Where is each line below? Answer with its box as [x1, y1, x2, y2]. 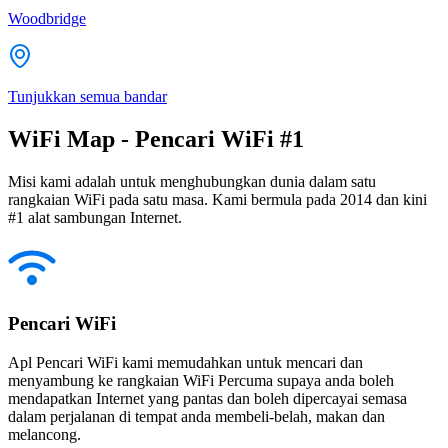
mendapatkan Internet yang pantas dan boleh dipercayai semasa [8, 390, 407, 408]
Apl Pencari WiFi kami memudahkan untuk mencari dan [8, 354, 363, 372]
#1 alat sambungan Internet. [8, 208, 182, 226]
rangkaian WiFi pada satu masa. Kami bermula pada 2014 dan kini [8, 190, 427, 208]
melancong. [8, 426, 81, 444]
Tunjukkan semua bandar [8, 87, 167, 105]
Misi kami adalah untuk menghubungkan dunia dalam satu [8, 172, 376, 190]
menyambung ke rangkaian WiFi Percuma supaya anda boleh [8, 372, 394, 390]
